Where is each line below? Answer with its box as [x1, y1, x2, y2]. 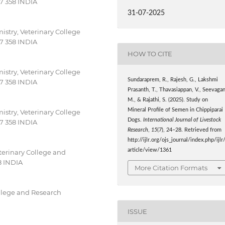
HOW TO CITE [128, 50, 173, 58]
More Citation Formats [135, 164, 208, 172]
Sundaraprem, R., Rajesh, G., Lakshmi [128, 77, 218, 82]
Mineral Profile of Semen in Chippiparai [128, 107, 223, 113]
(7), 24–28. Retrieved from [157, 127, 222, 133]
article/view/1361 [128, 147, 172, 153]
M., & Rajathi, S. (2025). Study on [128, 97, 208, 102]
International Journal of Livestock [143, 117, 221, 123]
